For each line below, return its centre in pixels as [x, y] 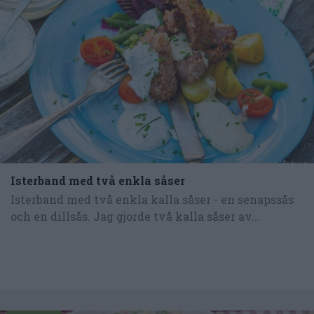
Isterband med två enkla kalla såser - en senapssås [152, 199]
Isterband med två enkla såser [98, 180]
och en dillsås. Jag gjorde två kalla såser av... [135, 216]
